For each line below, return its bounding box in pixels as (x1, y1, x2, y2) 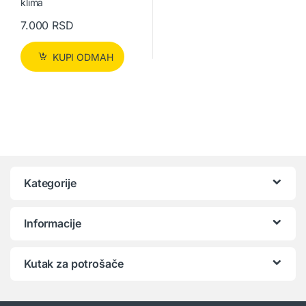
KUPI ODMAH (52, 51, 113, 63)
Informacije (24, 216, 81, 230)
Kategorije (24, 176, 76, 190)
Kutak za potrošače (24, 256, 124, 270)
